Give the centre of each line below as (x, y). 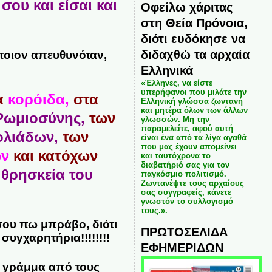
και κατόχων (54, 156)
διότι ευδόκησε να (193, 39)
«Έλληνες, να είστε (176, 83)
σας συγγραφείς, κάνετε (186, 192)
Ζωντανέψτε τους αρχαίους (192, 183)
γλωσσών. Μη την (175, 119)
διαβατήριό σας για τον (185, 165)
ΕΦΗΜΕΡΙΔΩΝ (182, 247)
